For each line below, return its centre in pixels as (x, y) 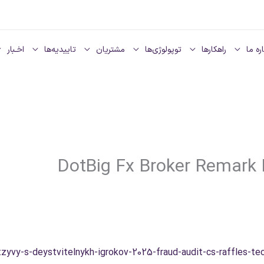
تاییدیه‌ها (60, 49)
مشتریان (110, 49)
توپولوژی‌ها (163, 49)
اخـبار (16, 49)
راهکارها (214, 49)
